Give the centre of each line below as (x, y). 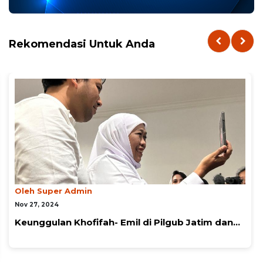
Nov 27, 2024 (37, 205)
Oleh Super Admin (53, 191)
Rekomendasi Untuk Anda (82, 44)
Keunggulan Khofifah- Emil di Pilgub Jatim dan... (127, 222)
